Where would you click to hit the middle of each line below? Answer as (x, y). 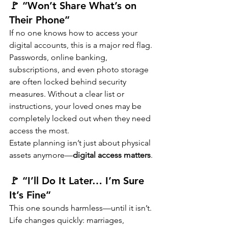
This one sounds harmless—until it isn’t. (80, 208)
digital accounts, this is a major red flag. (81, 45)
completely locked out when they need (81, 119)
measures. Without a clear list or (68, 94)
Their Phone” (39, 20)
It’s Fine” (30, 195)
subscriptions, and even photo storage (80, 70)
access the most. (39, 131)
